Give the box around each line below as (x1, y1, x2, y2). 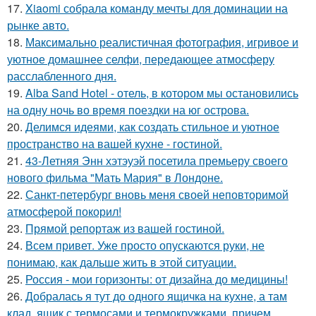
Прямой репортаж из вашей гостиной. (25, 220, 224, 236)
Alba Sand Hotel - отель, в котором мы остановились (25, 85, 298, 101)
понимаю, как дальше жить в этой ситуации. (7, 254, 236, 270)
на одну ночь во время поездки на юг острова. (7, 102, 249, 118)
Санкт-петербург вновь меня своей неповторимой (25, 186, 288, 202)
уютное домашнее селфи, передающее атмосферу (7, 51, 274, 67)
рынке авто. (7, 17, 69, 33)
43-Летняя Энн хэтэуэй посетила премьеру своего (25, 152, 288, 169)
